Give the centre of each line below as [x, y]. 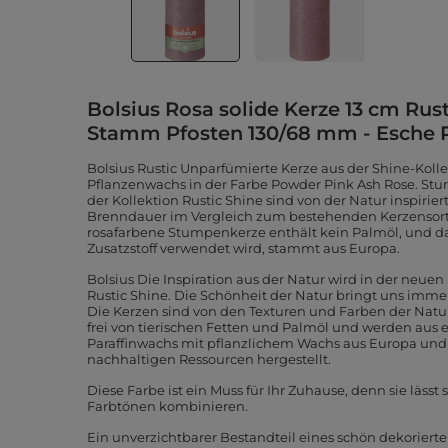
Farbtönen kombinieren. [167, 406]
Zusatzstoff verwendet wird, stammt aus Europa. [243, 248]
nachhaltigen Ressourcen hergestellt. [209, 359]
